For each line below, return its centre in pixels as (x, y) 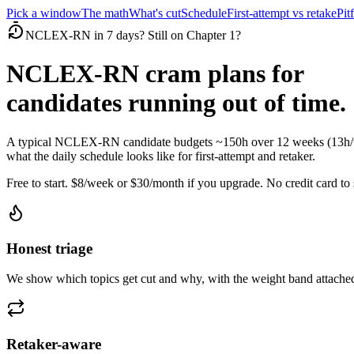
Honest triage (49, 248)
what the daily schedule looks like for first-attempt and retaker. (161, 156)
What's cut (155, 13)
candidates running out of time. (176, 103)
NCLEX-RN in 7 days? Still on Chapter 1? (133, 35)
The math (105, 13)
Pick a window (44, 13)
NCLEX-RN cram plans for (155, 74)
